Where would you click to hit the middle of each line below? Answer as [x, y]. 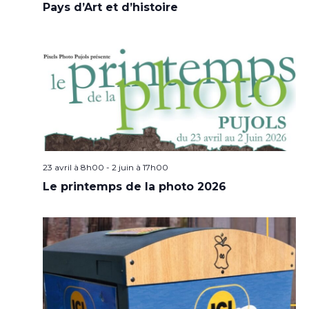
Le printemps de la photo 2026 [134, 186]
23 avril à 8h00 [73, 167]
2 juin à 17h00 [140, 167]
